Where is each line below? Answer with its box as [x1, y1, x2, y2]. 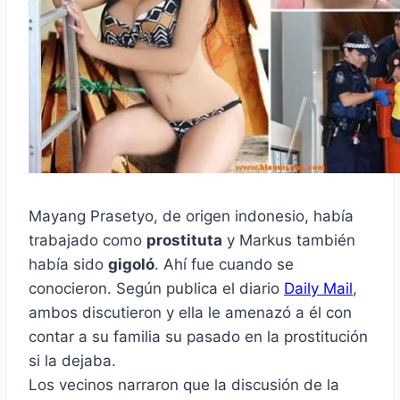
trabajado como [29, 231, 146, 250]
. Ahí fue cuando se [154, 255, 294, 274]
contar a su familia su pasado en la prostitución [29, 328, 368, 346]
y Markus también [222, 231, 355, 250]
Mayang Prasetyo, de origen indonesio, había [29, 207, 354, 226]
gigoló [108, 255, 154, 274]
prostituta [146, 231, 222, 250]
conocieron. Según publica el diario [29, 279, 284, 298]
